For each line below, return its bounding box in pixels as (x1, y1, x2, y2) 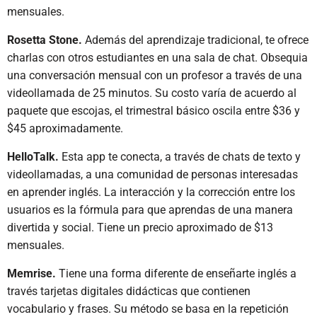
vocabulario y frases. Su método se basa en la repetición (7, 302, 289, 316)
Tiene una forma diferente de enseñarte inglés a (59, 267, 296, 280)
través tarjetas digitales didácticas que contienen (7, 284, 250, 298)
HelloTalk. (7, 150, 59, 163)
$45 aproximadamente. (7, 122, 123, 135)
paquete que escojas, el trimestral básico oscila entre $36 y (7, 104, 300, 117)
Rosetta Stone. (7, 33, 82, 47)
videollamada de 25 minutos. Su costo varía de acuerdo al (7, 86, 296, 100)
